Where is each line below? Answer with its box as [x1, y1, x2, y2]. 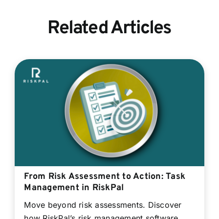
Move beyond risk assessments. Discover [24, 199, 182, 210]
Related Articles [47, 17, 172, 41]
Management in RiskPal [24, 182, 124, 194]
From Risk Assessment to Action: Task [24, 171, 186, 182]
